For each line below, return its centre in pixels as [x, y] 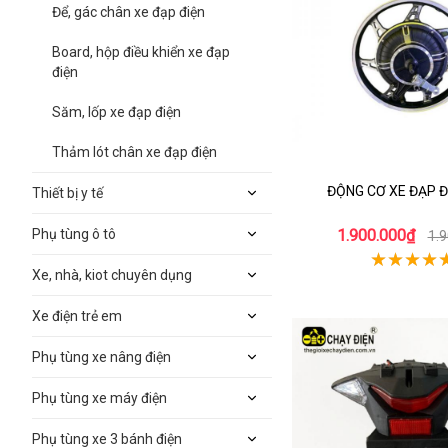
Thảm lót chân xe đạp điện [134, 152]
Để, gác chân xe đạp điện [128, 12]
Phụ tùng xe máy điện [99, 398]
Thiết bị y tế [67, 193]
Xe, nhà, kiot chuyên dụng [112, 275]
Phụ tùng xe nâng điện [101, 357]
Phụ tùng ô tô [74, 234]
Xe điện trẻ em [77, 316]
